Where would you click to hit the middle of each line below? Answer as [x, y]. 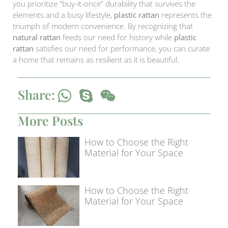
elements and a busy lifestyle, [63, 15]
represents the [186, 15]
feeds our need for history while [117, 37]
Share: [36, 95]
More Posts [50, 121]
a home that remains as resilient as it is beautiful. [96, 59]
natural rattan [37, 37]
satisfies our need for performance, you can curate [122, 48]
